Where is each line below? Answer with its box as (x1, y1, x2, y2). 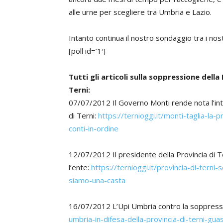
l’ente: (69, 162, 91, 172)
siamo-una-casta (69, 175, 125, 185)
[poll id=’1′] (69, 46, 106, 56)
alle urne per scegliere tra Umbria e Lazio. (69, 7, 212, 17)
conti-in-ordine (69, 123, 118, 133)
